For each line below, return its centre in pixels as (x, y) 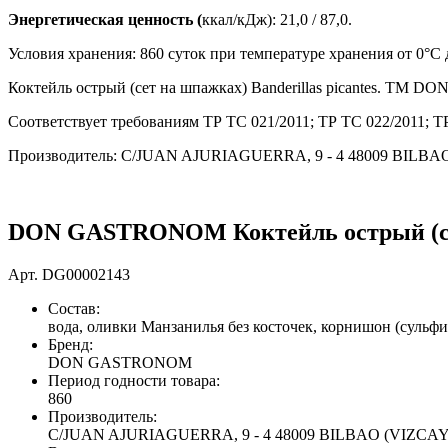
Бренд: (70, 344)
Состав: (74, 308)
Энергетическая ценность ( (105, 19)
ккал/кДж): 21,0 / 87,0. (277, 19)
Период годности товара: (134, 380)
